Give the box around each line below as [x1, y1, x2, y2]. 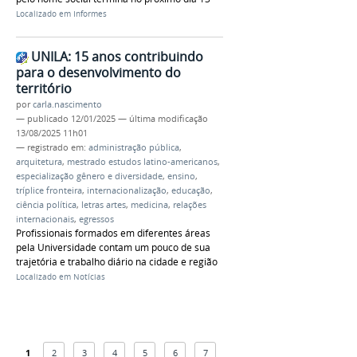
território [16, 79, 72, 97]
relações [173, 198, 206, 210]
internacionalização [87, 184, 167, 196]
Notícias [73, 271, 105, 282]
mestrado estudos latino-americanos [67, 155, 218, 167]
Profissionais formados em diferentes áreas [16, 226, 210, 240]
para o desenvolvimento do [16, 63, 181, 81]
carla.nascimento [33, 98, 102, 110]
